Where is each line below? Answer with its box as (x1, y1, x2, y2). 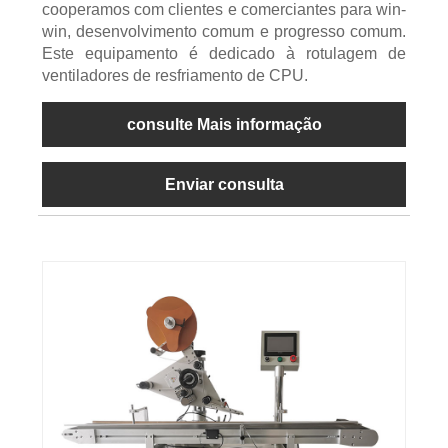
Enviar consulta (164, 176, 284, 194)
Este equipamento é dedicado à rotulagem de (41, 45, 407, 63)
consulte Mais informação (126, 116, 322, 134)
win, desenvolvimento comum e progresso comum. (41, 23, 407, 41)
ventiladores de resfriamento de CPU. (41, 67, 308, 85)
